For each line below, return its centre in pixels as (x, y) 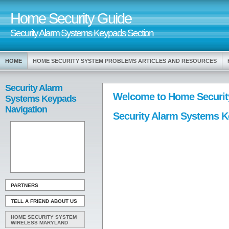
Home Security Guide (71, 18)
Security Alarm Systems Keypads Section (82, 33)
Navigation (26, 109)
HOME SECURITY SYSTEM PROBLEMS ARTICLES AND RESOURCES (125, 61)
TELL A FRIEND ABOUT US (44, 201)
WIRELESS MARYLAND (39, 223)
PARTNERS (25, 185)
